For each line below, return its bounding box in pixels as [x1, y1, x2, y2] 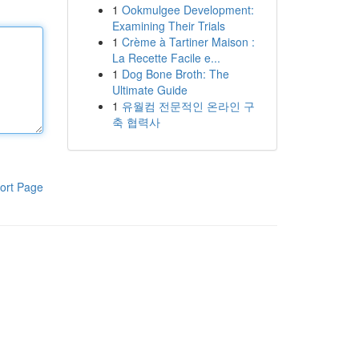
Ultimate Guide [111, 82, 188, 98]
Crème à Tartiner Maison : [121, 34, 255, 50]
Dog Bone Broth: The [121, 66, 229, 82]
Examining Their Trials [111, 18, 225, 34]
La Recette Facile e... [111, 50, 220, 66]
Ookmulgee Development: [121, 2, 254, 18]
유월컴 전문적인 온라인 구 [121, 98, 255, 114]
